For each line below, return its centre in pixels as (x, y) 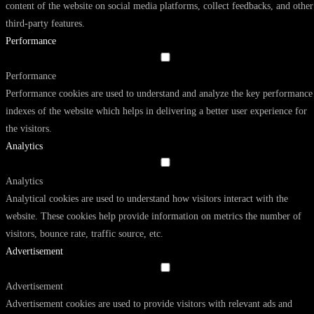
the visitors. (29, 128)
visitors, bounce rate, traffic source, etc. (84, 233)
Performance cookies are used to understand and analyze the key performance (159, 93)
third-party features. (45, 23)
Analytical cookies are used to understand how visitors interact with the (147, 198)
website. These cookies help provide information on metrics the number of (153, 216)
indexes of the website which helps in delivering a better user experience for (156, 111)
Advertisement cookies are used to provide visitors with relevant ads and (149, 303)
